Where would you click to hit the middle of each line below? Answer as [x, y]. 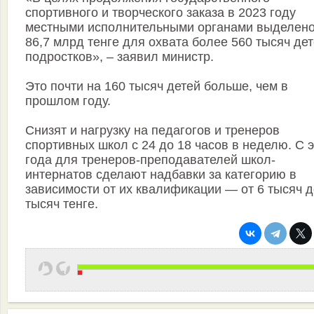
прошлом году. [68, 101]
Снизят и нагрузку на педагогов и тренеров [152, 131]
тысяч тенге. [62, 204]
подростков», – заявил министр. [120, 57]
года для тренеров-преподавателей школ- [150, 160]
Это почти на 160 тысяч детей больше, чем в [157, 87]
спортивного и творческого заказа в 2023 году [161, 13]
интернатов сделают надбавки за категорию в [161, 175]
